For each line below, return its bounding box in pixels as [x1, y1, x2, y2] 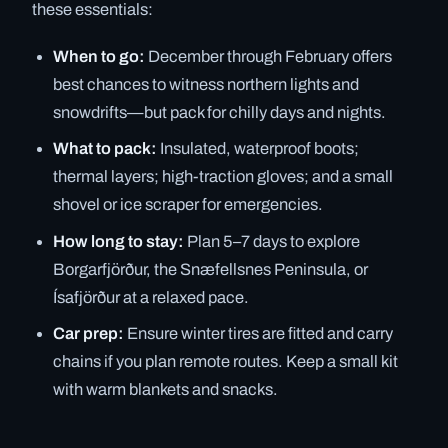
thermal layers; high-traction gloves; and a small [53, 168, 394, 186]
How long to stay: [53, 232, 185, 250]
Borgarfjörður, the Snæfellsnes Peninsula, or [53, 260, 369, 278]
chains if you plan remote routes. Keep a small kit [53, 352, 399, 370]
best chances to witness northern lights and [53, 76, 360, 94]
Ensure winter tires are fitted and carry [124, 324, 394, 342]
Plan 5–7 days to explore [184, 232, 361, 250]
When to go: [53, 48, 146, 66]
